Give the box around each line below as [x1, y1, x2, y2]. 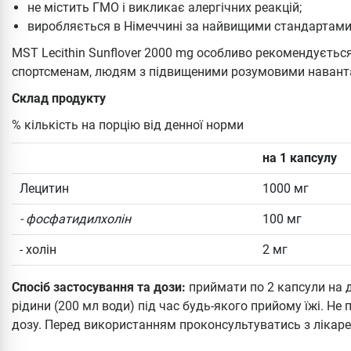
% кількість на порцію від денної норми [12, 117, 244, 132]
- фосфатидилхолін [20, 211, 131, 226]
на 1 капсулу [262, 150, 337, 165]
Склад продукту [12, 90, 106, 106]
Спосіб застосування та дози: [12, 279, 186, 295]
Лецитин [20, 180, 69, 196]
